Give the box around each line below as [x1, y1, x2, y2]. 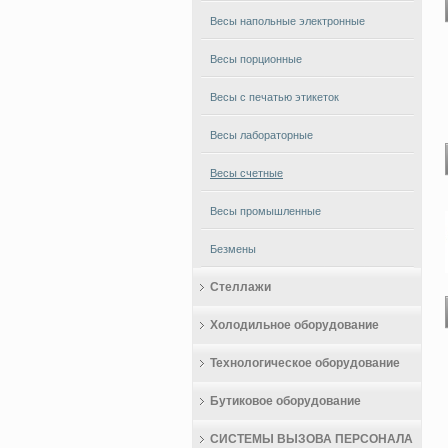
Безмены [210, 243, 256, 255]
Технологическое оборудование [210, 356, 400, 370]
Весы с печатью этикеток [210, 91, 339, 103]
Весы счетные [210, 167, 283, 179]
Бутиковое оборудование [210, 394, 361, 408]
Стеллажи [210, 280, 271, 294]
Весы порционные [210, 53, 302, 65]
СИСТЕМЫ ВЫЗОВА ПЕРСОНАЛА [210, 432, 413, 446]
